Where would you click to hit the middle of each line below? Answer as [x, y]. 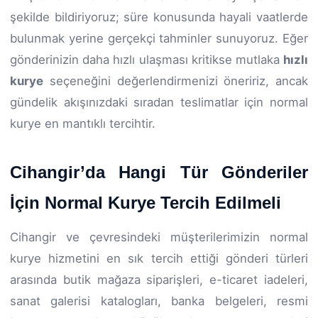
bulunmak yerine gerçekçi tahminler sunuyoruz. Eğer [159, 38]
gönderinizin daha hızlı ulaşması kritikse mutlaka [147, 59]
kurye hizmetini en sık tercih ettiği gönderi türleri [159, 258]
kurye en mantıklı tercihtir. [83, 123]
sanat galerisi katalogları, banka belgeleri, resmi [159, 301]
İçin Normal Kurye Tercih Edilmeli [146, 202]
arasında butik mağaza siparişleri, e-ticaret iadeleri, [159, 279]
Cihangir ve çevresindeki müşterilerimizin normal [159, 237]
